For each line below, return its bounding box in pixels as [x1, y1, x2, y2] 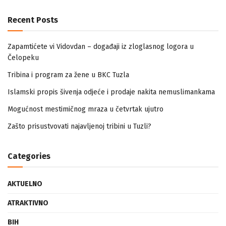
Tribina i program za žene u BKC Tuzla [8, 70, 129, 79]
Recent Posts [8, 15, 58, 25]
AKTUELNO [8, 179, 42, 188]
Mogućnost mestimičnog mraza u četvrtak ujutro [8, 104, 163, 114]
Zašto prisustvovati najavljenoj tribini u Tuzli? [8, 122, 151, 131]
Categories [8, 151, 50, 161]
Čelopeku [8, 53, 39, 62]
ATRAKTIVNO [8, 198, 48, 207]
